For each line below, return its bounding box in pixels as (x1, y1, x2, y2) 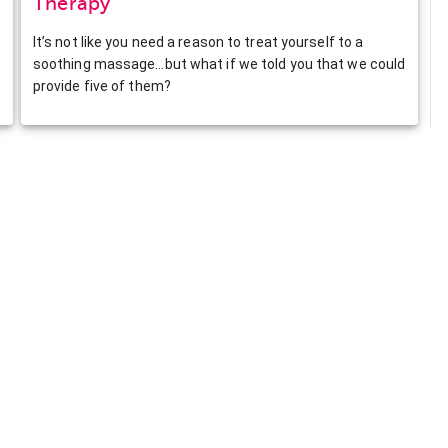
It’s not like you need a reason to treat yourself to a (32, 33, 364, 50)
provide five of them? (32, 77, 171, 94)
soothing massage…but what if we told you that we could (32, 55, 406, 72)
